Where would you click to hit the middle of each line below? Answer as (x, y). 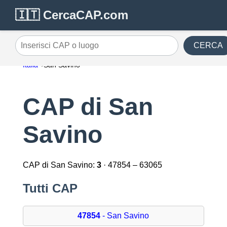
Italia (30, 65)
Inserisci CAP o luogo (54, 49)
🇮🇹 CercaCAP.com (72, 15)
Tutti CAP (50, 188)
